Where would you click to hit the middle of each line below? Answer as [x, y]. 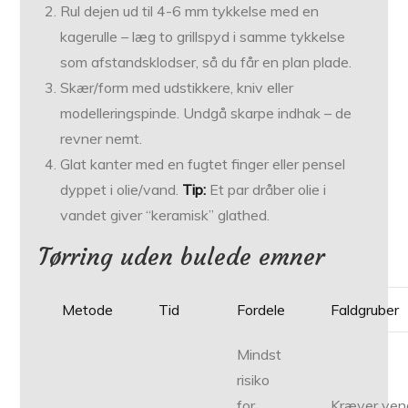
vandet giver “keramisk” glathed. [165, 215]
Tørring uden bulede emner [182, 257]
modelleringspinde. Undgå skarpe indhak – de [206, 113]
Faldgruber [365, 310]
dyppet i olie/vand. [122, 190]
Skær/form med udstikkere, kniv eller [177, 88]
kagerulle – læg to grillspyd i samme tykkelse [203, 37]
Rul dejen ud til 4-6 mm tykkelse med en [190, 11]
